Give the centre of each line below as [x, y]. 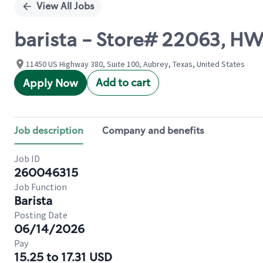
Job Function [41, 187]
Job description [49, 131]
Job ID [27, 159]
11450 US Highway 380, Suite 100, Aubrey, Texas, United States [135, 64]
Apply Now [50, 83]
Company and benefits [153, 131]
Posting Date [41, 215]
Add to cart [123, 83]
